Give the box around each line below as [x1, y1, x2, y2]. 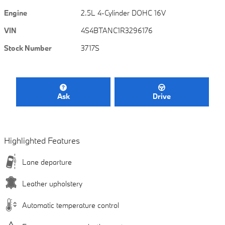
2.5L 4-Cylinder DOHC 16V [81, 8, 166, 18]
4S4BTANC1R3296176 [81, 25, 153, 35]
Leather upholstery [22, 179, 82, 189]
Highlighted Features [4, 135, 80, 146]
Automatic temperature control [22, 200, 119, 210]
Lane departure [22, 157, 72, 167]
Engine [4, 8, 27, 18]
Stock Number [4, 43, 52, 53]
